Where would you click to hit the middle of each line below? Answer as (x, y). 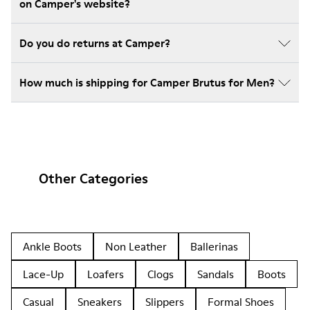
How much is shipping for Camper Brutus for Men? (147, 82)
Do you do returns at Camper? (95, 43)
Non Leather (136, 246)
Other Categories (93, 179)
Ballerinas (214, 246)
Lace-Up (43, 274)
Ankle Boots (52, 246)
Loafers (106, 274)
